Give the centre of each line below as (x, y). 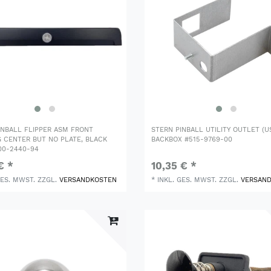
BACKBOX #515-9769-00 (192, 140)
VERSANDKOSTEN (88, 180)
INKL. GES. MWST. (187, 180)
